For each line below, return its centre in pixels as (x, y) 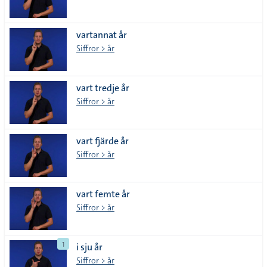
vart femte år (103, 194)
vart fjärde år (103, 141)
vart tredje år (103, 88)
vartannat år (102, 35)
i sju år (89, 247)
